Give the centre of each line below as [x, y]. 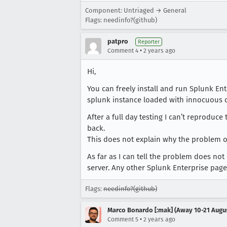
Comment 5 [123, 219]
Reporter [149, 42]
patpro [118, 41]
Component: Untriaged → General [136, 10]
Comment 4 [123, 50]
